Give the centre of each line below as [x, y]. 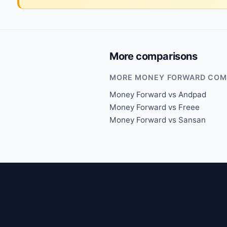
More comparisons [154, 56]
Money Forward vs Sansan [158, 120]
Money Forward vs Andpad [158, 94]
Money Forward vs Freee [155, 107]
